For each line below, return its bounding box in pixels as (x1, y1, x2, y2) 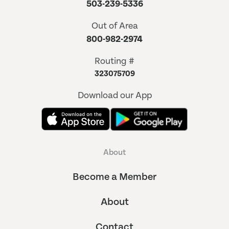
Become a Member (73, 171, 156, 184)
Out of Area (91, 20, 138, 31)
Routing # (95, 55, 134, 66)
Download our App (77, 89, 152, 101)
